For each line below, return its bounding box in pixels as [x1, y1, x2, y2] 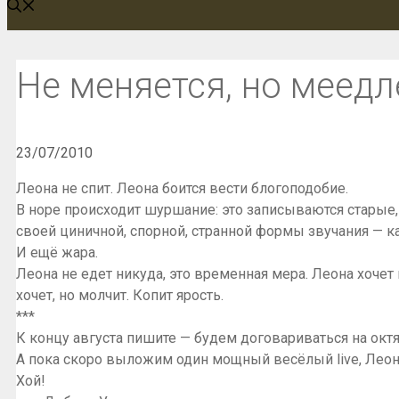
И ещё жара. [16, 244, 98, 262]
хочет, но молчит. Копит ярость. [16, 287, 224, 305]
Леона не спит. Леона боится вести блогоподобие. [16, 180, 348, 198]
